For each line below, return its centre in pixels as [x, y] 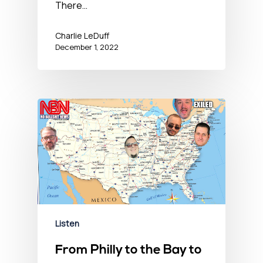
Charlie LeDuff [82, 35]
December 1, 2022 [87, 47]
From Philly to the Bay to [129, 250]
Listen [67, 223]
